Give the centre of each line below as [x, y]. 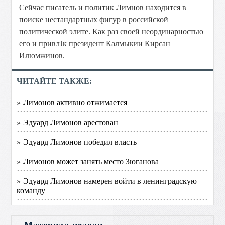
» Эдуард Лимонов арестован [68, 122]
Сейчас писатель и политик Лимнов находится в [103, 7]
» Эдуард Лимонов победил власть [77, 141]
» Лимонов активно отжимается [72, 102]
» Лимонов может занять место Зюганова [88, 161]
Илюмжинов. [42, 55]
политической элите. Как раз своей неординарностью [111, 31]
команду [31, 190]
